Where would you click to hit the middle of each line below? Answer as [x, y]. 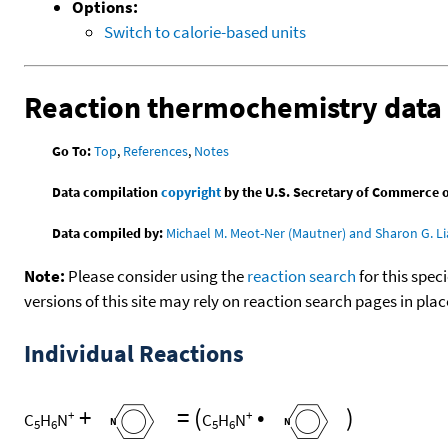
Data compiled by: [108, 233]
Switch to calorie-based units [205, 31]
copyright [191, 192]
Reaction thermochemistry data [233, 106]
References [156, 151]
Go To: [72, 151]
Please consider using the [156, 276]
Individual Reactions [134, 354]
